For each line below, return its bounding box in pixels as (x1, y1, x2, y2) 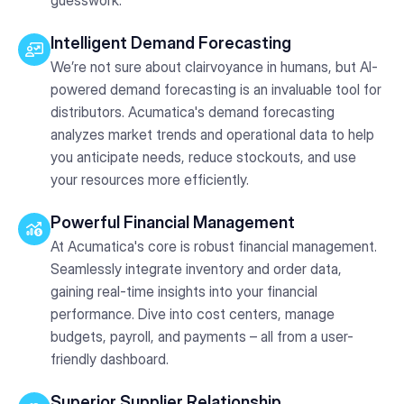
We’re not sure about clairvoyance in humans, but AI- (50, 57, 378, 76)
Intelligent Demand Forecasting (50, 32, 291, 52)
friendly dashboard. (50, 349, 169, 368)
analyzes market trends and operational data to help (50, 124, 374, 143)
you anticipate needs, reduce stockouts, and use (50, 147, 356, 166)
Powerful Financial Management (50, 212, 295, 232)
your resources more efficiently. (50, 170, 249, 188)
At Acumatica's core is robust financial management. (50, 236, 377, 255)
